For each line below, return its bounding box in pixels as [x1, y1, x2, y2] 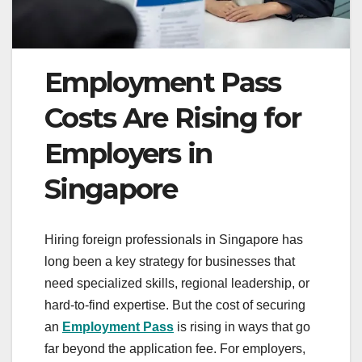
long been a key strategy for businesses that [44, 254, 295, 268]
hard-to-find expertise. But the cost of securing [44, 297, 305, 312]
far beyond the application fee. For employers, [44, 341, 305, 356]
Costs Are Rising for [44, 101, 301, 136]
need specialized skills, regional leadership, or [44, 276, 309, 290]
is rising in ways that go [174, 319, 310, 334]
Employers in [44, 137, 213, 171]
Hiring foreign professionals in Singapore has [44, 232, 303, 246]
